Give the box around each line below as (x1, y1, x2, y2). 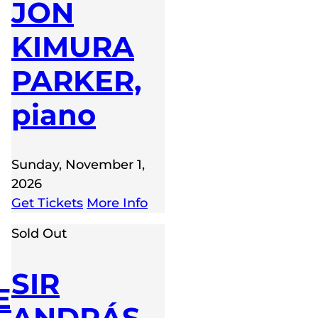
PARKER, (11, 62, 141, 98)
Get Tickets (11, 194, 83, 211)
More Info (87, 194, 148, 211)
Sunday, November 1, (11, 156, 145, 172)
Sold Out (11, 225, 67, 241)
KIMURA (11, 28, 134, 64)
